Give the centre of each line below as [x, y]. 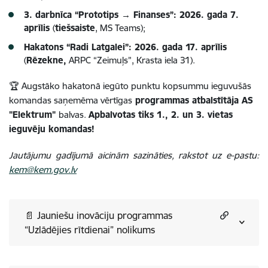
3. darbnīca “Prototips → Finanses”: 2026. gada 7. [131, 15]
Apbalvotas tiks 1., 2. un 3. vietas [161, 115]
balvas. [74, 115]
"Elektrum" [34, 115]
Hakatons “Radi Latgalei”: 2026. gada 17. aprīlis [125, 47]
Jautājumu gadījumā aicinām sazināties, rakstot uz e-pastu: [134, 156]
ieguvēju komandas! [52, 129]
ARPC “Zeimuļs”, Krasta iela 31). [131, 60]
